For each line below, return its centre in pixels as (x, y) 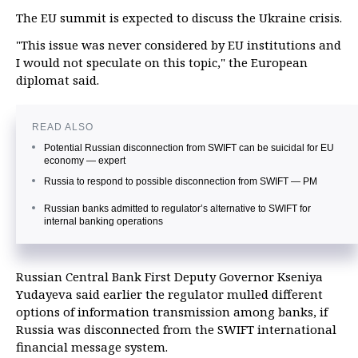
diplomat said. (58, 80)
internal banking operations (103, 222)
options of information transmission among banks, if (172, 312)
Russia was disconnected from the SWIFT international (176, 330)
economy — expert (85, 161)
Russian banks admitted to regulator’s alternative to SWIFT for (177, 209)
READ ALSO (63, 127)
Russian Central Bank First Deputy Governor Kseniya (169, 277)
